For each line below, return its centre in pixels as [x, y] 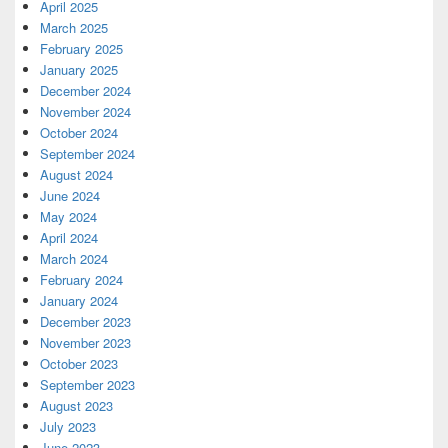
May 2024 [68, 216]
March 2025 [74, 27]
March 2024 [74, 258]
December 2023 [85, 321]
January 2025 [79, 69]
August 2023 [76, 405]
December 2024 [85, 90]
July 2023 [68, 426]
